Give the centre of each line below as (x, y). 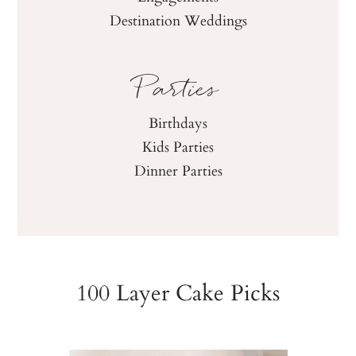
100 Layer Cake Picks (178, 291)
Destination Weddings (178, 19)
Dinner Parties (178, 170)
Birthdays (178, 122)
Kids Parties (178, 146)
